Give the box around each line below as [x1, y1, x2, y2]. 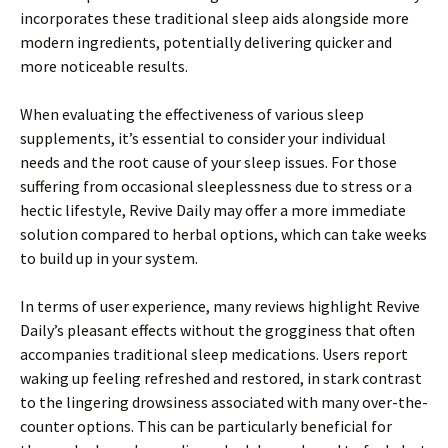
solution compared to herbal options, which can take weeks [20, 224, 427, 245]
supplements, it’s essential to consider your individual [20, 128, 386, 149]
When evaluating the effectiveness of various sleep [20, 104, 364, 125]
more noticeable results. [20, 56, 188, 77]
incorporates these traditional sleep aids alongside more [20, 8, 409, 29]
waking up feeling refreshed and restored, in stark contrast [20, 368, 422, 389]
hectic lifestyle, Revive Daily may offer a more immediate [20, 200, 406, 221]
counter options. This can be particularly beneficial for [20, 416, 392, 437]
